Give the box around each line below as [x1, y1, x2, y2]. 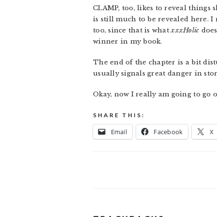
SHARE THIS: [93, 111, 145, 119]
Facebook [154, 127, 183, 136]
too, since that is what [93, 26, 171, 34]
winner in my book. [93, 37, 162, 46]
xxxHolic [171, 26, 200, 34]
